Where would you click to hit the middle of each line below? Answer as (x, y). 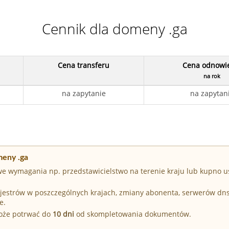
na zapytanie (84, 93)
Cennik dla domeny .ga (114, 28)
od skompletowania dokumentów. (133, 214)
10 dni (63, 214)
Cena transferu (84, 65)
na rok (212, 76)
